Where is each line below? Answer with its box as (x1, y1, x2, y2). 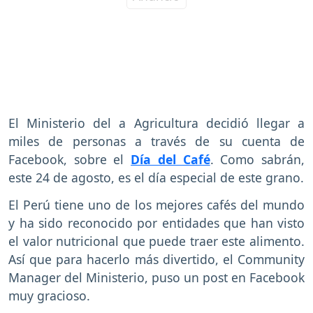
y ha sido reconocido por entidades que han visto (8, 214, 305, 232)
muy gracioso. (8, 287, 90, 305)
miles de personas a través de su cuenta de (8, 133, 305, 150)
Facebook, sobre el (8, 151, 131, 168)
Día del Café (131, 151, 210, 168)
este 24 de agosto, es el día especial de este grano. (8, 169, 304, 187)
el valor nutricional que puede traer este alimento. (8, 233, 305, 250)
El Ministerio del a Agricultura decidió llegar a (8, 115, 305, 132)
